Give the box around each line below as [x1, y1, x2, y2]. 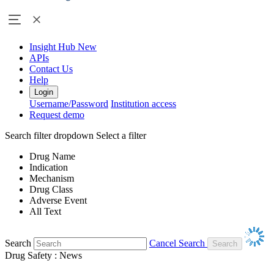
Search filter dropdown [5, 130, 94, 141]
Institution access [111, 98, 176, 109]
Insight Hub [29, 42, 78, 53]
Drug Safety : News [5, 250, 82, 261]
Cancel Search [149, 238, 205, 249]
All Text [29, 206, 61, 217]
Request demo [29, 109, 84, 120]
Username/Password [29, 98, 108, 109]
